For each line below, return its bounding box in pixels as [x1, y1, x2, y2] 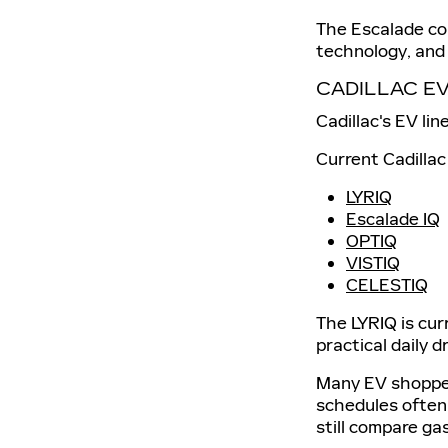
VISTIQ [346, 252, 400, 275]
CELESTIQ [346, 274, 428, 297]
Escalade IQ [346, 208, 440, 231]
